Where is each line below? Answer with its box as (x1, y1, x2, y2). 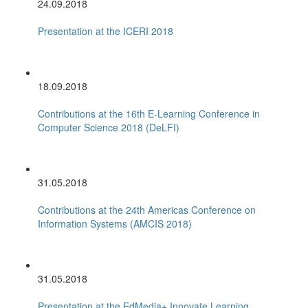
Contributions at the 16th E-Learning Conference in (38, 106, 260, 120)
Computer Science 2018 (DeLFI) (38, 120, 179, 134)
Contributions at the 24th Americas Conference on (38, 202, 256, 217)
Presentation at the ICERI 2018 (38, 23, 173, 38)
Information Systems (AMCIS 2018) (38, 216, 192, 230)
